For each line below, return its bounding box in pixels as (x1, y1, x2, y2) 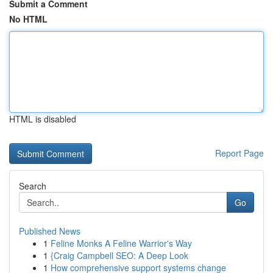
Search (19, 180, 46, 192)
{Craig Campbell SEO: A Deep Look (51, 249, 188, 261)
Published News (19, 225, 80, 237)
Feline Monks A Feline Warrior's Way (51, 237, 192, 249)
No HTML (9, 13, 48, 25)
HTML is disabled (9, 113, 76, 125)
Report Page (215, 147, 264, 159)
